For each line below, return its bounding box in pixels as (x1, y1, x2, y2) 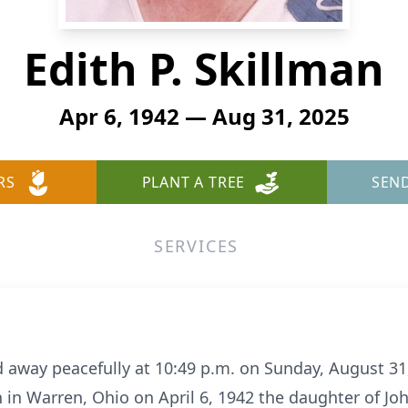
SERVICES (153, 235, 240, 257)
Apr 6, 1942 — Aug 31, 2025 (58, 101, 350, 131)
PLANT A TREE (141, 172, 246, 192)
